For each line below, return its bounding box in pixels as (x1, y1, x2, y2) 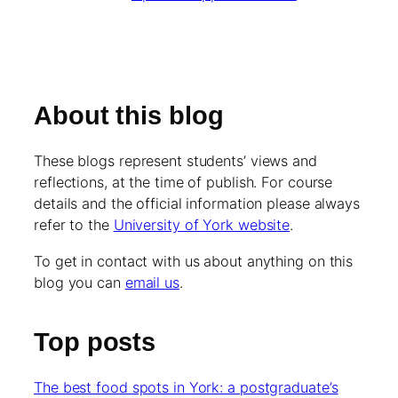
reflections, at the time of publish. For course (34, 173, 333, 192)
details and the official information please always (34, 195, 360, 213)
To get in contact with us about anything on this (34, 251, 354, 270)
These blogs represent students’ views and (34, 152, 317, 171)
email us (124, 273, 179, 291)
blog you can (34, 273, 125, 291)
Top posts (34, 327, 156, 356)
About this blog (34, 100, 224, 130)
